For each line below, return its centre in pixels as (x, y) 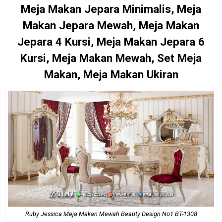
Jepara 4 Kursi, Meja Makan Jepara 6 (111, 41)
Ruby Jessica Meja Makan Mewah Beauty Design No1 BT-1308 (111, 214)
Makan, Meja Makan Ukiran (111, 74)
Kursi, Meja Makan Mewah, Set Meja (111, 58)
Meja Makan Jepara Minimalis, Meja (111, 9)
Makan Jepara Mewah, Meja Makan (111, 25)
